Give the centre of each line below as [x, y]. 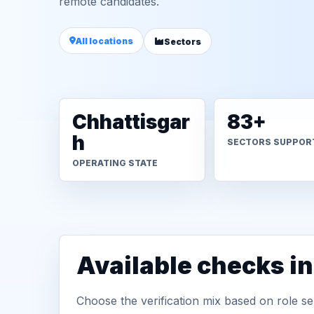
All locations [104, 41]
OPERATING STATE [115, 163]
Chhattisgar [131, 122]
